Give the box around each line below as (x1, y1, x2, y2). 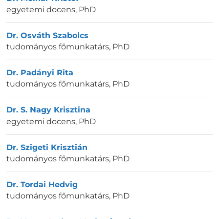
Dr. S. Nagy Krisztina (6, 105, 90, 115)
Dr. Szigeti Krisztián (6, 142, 88, 152)
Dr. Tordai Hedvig (6, 179, 78, 189)
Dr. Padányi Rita (6, 68, 73, 78)
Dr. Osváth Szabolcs (6, 30, 88, 40)
